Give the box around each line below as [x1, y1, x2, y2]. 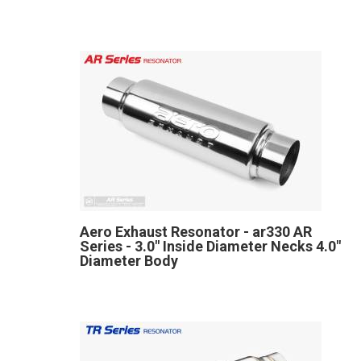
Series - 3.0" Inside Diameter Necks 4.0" [80, 238, 341, 255]
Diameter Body [80, 252, 178, 269]
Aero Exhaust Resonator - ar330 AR [80, 223, 312, 240]
